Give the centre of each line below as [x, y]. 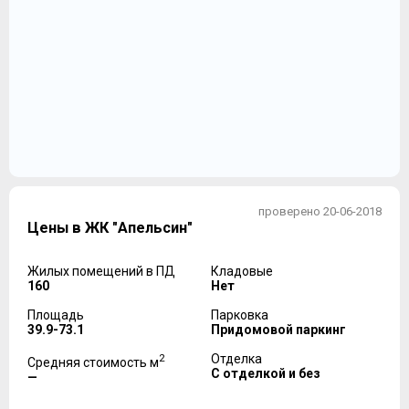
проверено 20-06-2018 [320, 211]
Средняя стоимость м [93, 363]
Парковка [240, 315]
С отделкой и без [266, 374]
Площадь [56, 315]
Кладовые [242, 272]
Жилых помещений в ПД [101, 272]
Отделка [236, 359]
